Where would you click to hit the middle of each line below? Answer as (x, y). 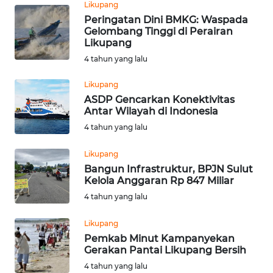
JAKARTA (40, 252)
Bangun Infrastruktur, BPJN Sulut (168, 169)
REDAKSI (33, 43)
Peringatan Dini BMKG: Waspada (166, 19)
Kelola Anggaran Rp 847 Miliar (159, 180)
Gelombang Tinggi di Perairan (158, 31)
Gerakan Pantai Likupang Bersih (165, 250)
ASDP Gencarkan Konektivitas (159, 99)
